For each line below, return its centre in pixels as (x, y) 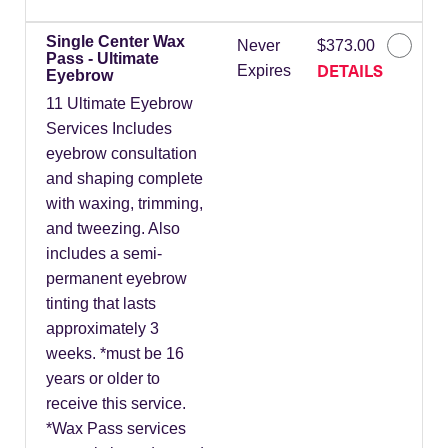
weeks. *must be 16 (115, 354)
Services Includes (109, 129)
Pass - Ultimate (102, 59)
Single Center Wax (115, 42)
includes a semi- (104, 254)
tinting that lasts (101, 304)
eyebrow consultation (121, 154)
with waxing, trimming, (124, 204)
